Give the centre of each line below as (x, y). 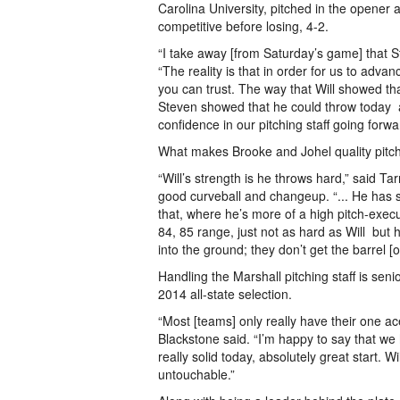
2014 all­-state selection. (225, 294)
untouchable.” (196, 374)
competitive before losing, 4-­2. (243, 26)
